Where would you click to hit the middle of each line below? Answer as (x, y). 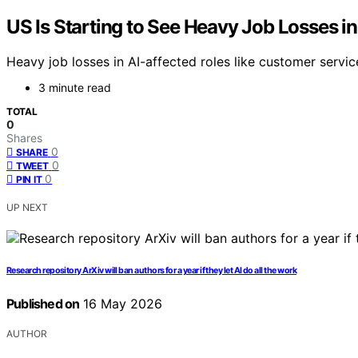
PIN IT (29, 180)
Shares (24, 138)
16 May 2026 (121, 304)
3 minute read (75, 88)
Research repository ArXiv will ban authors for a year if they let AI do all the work (151, 271)
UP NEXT (27, 208)
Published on (43, 304)
